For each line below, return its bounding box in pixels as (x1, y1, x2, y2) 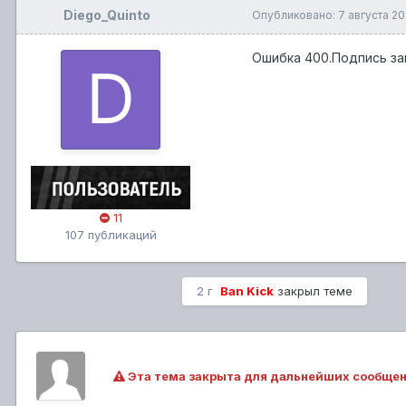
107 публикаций (64, 227, 157, 242)
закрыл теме (274, 283, 353, 298)
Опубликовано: (252, 8, 338, 23)
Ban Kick (220, 283, 274, 298)
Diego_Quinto (63, 7, 150, 24)
